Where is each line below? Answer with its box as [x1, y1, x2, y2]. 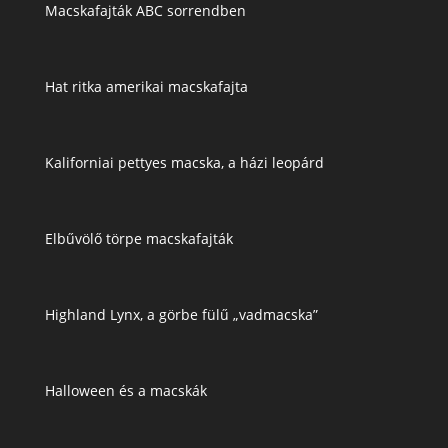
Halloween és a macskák [44, 381, 207, 401]
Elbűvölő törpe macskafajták [44, 229, 233, 249]
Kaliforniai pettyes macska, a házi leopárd [44, 153, 324, 173]
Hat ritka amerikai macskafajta [44, 77, 248, 97]
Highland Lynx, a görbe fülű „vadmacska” [44, 305, 318, 325]
